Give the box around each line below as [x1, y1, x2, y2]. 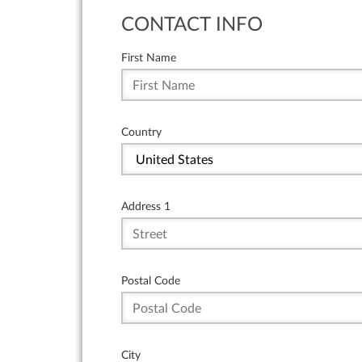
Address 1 [121, 200, 170, 213]
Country [121, 125, 162, 138]
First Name [121, 51, 176, 64]
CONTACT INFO [121, 15, 263, 35]
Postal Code [121, 274, 180, 287]
